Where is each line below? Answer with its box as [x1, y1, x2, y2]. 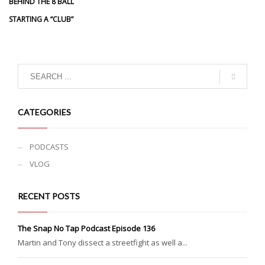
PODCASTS [30, 141, 69, 152]
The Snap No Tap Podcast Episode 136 [18, 223, 155, 234]
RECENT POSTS [18, 191, 80, 201]
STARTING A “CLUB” [9, 14, 73, 24]
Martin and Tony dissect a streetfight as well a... [18, 237, 188, 248]
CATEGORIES [18, 107, 71, 117]
